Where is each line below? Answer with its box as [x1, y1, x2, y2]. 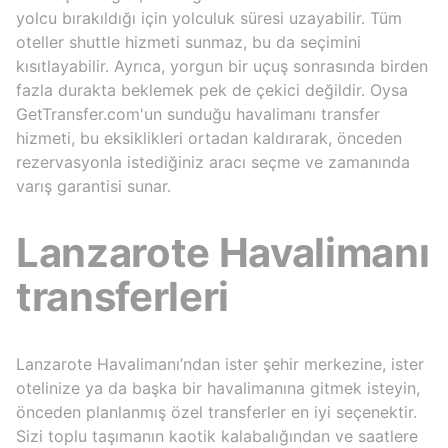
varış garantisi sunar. [16, 176, 171, 196]
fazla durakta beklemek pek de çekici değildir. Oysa [16, 80, 408, 100]
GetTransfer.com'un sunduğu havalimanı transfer [16, 104, 380, 124]
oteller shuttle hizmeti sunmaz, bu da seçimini [16, 32, 361, 52]
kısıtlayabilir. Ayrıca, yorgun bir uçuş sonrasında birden [16, 56, 428, 76]
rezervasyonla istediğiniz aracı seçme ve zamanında [16, 152, 410, 172]
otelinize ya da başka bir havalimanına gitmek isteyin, [16, 378, 420, 399]
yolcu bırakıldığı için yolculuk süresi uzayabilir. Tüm [16, 8, 402, 28]
